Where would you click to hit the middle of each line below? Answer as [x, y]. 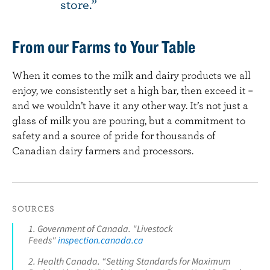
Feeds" [43, 240]
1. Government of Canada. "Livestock [101, 228]
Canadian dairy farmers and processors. [103, 150]
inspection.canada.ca [101, 240]
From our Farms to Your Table [104, 46]
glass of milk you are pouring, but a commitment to [129, 120]
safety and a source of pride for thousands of [114, 135]
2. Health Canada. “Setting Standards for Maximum [130, 261]
